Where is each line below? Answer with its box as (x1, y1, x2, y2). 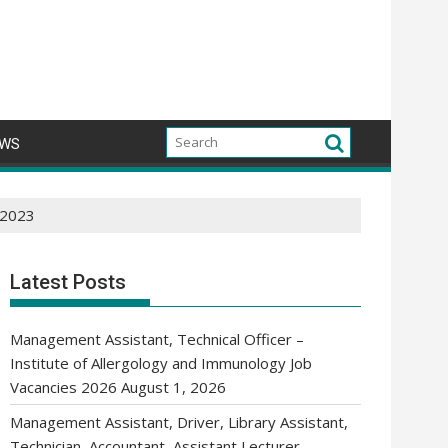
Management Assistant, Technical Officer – (10, 329, 304, 349)
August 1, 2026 (121, 377, 226, 397)
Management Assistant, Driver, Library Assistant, (10, 412, 348, 432)
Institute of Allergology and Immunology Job (10, 353, 312, 373)
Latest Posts (10, 270, 126, 294)
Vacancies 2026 (10, 377, 117, 397)
